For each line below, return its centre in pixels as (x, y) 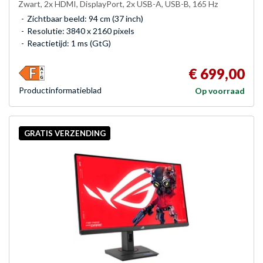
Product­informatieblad (60, 90)
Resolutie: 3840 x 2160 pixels (81, 31)
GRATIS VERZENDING (65, 133)
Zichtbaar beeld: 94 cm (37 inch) (85, 19)
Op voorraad (220, 91)
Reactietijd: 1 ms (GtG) (69, 43)
